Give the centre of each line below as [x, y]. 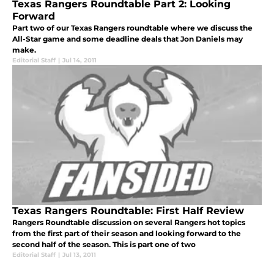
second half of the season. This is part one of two [104, 244]
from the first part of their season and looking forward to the [127, 233]
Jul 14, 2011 [80, 60]
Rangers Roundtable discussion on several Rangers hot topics [129, 222]
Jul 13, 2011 [79, 254]
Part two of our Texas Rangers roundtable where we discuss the [132, 28]
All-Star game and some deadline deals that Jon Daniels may [128, 39]
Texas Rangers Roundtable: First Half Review [128, 210]
